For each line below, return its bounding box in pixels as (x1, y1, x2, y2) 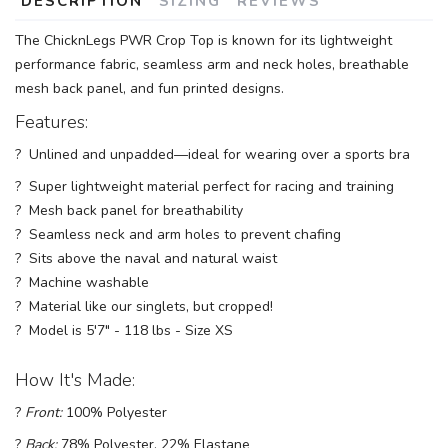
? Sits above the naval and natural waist (15, 248, 277, 268)
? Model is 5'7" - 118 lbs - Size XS (15, 320, 233, 340)
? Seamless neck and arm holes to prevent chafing (15, 224, 341, 244)
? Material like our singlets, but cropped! (15, 296, 273, 316)
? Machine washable (15, 272, 153, 292)
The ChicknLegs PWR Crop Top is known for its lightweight (15, 30, 392, 50)
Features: (15, 109, 88, 134)
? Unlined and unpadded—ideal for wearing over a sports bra (15, 144, 410, 164)
